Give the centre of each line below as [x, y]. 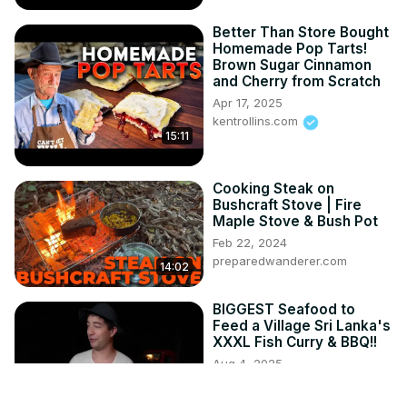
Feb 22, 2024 [250, 243]
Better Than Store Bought [301, 33]
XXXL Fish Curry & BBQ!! [295, 342]
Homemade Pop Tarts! [290, 49]
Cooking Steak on [273, 189]
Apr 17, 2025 [248, 103]
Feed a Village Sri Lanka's [302, 326]
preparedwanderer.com [280, 261]
